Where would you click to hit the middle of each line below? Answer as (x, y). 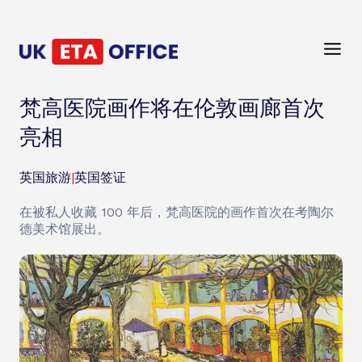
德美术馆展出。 (65, 229)
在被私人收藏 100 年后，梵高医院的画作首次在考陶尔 (177, 212)
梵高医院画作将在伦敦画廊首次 (172, 108)
